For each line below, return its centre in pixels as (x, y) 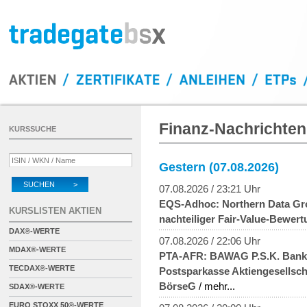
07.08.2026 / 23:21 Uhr (210, 188)
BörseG (177, 286)
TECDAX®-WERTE (42, 268)
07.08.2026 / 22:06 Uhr (210, 241)
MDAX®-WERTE (37, 249)
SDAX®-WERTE (37, 286)
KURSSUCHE (33, 129)
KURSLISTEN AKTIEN (55, 211)
